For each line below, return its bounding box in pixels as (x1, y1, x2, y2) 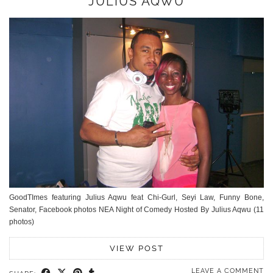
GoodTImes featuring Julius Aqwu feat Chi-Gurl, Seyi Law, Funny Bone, (9, 193, 264, 202)
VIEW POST (109, 244, 164, 253)
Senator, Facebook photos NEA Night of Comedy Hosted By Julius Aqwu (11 (9, 205, 264, 214)
